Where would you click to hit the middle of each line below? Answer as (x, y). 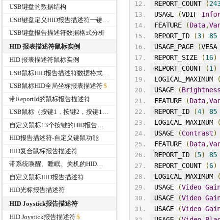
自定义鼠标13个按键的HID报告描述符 (101, 125)
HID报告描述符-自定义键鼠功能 (54, 138)
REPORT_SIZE (178, 58)
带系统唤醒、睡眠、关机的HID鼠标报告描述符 (100, 164)
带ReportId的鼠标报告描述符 (50, 99)
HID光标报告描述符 (37, 190)
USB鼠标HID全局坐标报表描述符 (56, 86)
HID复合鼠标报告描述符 (44, 151)
